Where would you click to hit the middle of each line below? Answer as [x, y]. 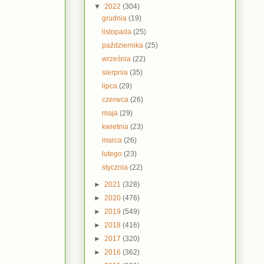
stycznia [116, 167]
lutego [113, 154]
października [124, 45]
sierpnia [116, 72]
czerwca [116, 99]
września [118, 59]
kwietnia [116, 126]
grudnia [115, 18]
